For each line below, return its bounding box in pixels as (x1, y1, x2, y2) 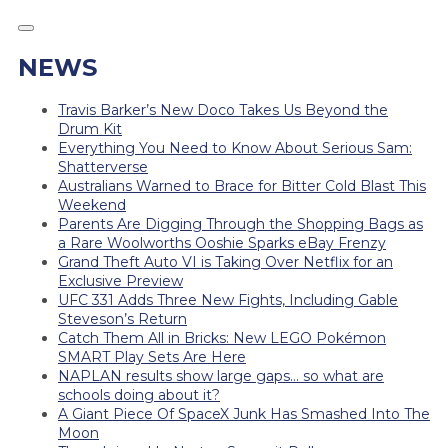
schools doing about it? (58, 385, 220, 404)
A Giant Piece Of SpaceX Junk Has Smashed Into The (58, 404, 430, 423)
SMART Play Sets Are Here (58, 347, 246, 366)
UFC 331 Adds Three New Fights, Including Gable (58, 290, 398, 309)
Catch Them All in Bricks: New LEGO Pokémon (58, 328, 386, 347)
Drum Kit (58, 119, 122, 138)
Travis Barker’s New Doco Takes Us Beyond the (58, 100, 388, 119)
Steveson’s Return (58, 309, 187, 328)
